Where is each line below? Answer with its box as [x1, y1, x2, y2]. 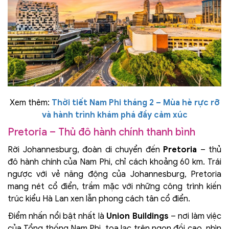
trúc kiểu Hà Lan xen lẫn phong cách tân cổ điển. [8, 194, 190, 204]
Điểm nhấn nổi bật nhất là [8, 211, 107, 222]
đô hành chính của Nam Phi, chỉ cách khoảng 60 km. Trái [8, 157, 221, 168]
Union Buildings [106, 211, 169, 222]
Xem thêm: [9, 98, 52, 108]
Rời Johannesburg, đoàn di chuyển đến [8, 145, 163, 155]
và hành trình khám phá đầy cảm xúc [41, 110, 188, 121]
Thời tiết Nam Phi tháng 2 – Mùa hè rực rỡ [51, 98, 220, 108]
